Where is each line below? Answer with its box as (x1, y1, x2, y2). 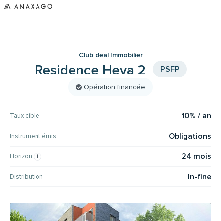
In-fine (188, 171, 211, 182)
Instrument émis (10, 132, 56, 140)
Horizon (10, 152, 34, 160)
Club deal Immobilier (78, 51, 143, 59)
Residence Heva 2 (34, 62, 149, 79)
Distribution (10, 172, 43, 181)
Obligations (169, 131, 211, 141)
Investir (3, 25, 28, 35)
